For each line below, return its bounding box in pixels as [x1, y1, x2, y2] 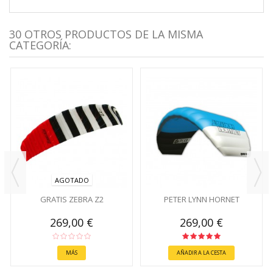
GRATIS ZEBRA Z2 [40, 194, 104, 205]
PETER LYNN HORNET [163, 194, 239, 205]
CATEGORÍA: [9, 37, 71, 52]
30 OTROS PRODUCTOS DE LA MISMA [9, 26, 203, 41]
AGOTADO [54, 175, 89, 185]
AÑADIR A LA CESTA [177, 249, 226, 257]
